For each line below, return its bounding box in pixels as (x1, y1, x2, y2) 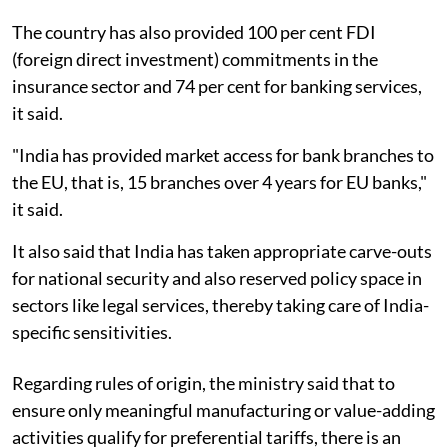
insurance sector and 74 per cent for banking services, (12, 74, 422, 97)
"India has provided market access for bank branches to (12, 143, 434, 166)
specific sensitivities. (12, 320, 172, 343)
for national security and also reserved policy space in (12, 266, 422, 289)
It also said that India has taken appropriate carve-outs (12, 239, 432, 262)
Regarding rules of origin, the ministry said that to (12, 371, 395, 394)
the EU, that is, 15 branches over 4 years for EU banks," (12, 170, 427, 193)
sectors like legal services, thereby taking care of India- (12, 293, 429, 316)
